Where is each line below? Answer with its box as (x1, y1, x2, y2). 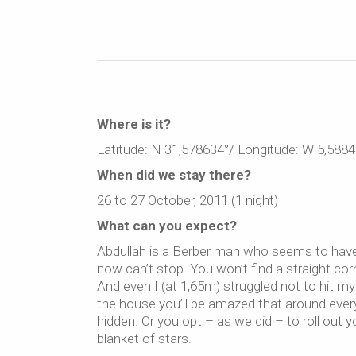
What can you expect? (97, 218, 237, 234)
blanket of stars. (97, 331, 192, 346)
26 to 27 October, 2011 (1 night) (97, 192, 278, 208)
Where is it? (97, 116, 171, 132)
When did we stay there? (97, 167, 251, 183)
